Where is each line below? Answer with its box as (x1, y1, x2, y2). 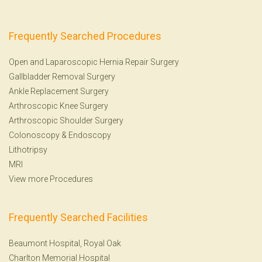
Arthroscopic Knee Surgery (9, 101, 108, 111)
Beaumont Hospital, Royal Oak (9, 238, 121, 248)
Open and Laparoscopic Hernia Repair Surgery (9, 57, 179, 67)
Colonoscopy (9, 130, 60, 140)
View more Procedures (9, 174, 93, 184)
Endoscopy (68, 130, 111, 140)
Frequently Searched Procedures (9, 29, 161, 42)
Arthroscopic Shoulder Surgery (9, 115, 123, 125)
